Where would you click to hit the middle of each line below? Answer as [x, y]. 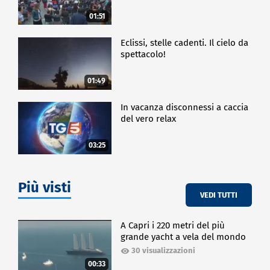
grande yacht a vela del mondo [184, 237]
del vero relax [149, 119]
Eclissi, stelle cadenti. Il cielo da [185, 42]
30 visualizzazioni [164, 251]
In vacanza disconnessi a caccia [185, 108]
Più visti [45, 188]
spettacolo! [143, 54]
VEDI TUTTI [219, 195]
